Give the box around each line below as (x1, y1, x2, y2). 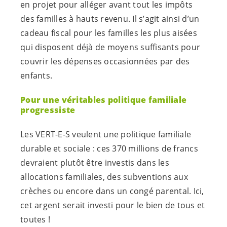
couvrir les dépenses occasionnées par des (20, 55, 190, 67)
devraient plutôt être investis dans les (20, 157, 169, 168)
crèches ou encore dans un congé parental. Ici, (20, 185, 204, 197)
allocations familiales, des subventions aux (20, 171, 188, 182)
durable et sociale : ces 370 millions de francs (20, 142, 198, 154)
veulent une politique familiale (70, 128, 191, 140)
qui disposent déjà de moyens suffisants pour (20, 41, 200, 53)
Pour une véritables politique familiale (20, 94, 187, 105)
